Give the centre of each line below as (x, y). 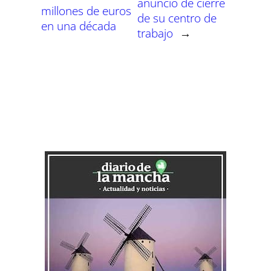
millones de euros (86, 10)
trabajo (155, 33)
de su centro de (177, 18)
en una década (79, 25)
